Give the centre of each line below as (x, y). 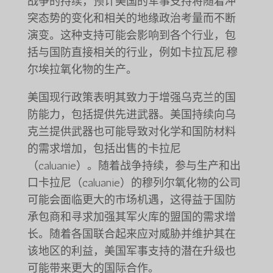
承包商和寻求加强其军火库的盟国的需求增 (131, 217)
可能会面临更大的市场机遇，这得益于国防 (131, 200)
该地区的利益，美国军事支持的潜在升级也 (131, 251)
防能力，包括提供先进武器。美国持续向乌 (131, 115)
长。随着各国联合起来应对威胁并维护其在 (131, 234)
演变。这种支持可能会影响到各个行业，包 (131, 36)
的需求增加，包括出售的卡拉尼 (104, 149)
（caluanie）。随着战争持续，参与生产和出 (134, 166)
